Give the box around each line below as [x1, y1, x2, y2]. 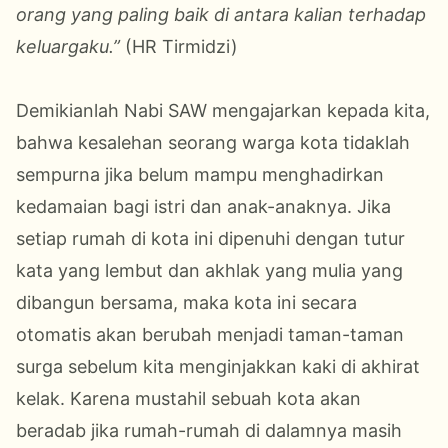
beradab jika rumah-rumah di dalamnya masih [16, 419, 402, 441]
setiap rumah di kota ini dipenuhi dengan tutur [16, 227, 405, 249]
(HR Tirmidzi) [120, 35, 238, 57]
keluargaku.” [16, 35, 120, 57]
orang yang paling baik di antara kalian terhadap [16, 3, 426, 25]
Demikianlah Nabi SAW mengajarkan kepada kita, [16, 99, 430, 121]
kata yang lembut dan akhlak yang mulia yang [16, 259, 403, 281]
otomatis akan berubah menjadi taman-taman [16, 323, 404, 345]
